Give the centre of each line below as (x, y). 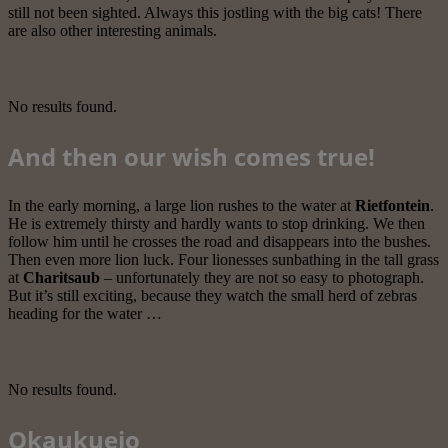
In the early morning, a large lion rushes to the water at (181, 206)
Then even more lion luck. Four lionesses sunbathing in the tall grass (223, 260)
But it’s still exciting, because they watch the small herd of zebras (212, 296)
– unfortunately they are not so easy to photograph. (262, 278)
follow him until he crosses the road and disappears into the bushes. (219, 242)
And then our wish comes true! (191, 157)
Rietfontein (392, 206)
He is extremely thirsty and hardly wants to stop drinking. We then (216, 224)
